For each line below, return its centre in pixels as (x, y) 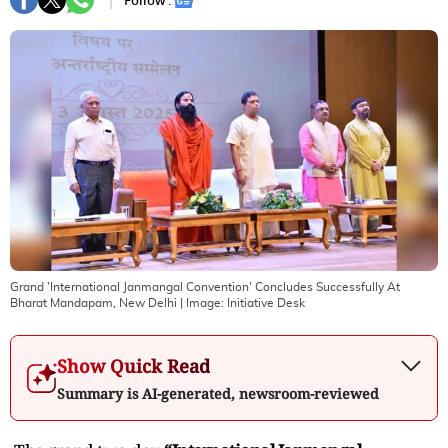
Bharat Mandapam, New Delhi (93, 302)
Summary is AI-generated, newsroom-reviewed (218, 393)
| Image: (202, 302)
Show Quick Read (133, 365)
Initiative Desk (266, 302)
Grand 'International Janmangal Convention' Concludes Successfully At (205, 286)
